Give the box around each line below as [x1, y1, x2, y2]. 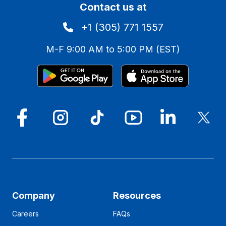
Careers [12, 209, 39, 218]
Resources [113, 190, 161, 201]
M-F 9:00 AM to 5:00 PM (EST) [46, 43, 180, 54]
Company [12, 190, 55, 201]
